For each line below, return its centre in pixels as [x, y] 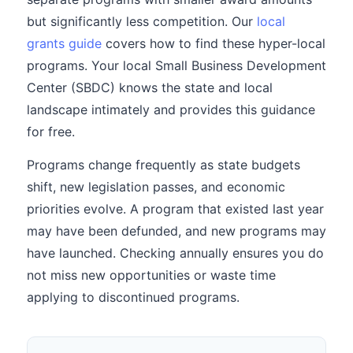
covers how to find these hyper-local [214, 43]
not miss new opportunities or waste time [151, 275]
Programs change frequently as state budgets [163, 165]
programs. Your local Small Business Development [176, 65]
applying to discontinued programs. [133, 297]
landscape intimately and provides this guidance [171, 110]
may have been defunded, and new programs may [176, 231]
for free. [51, 132]
